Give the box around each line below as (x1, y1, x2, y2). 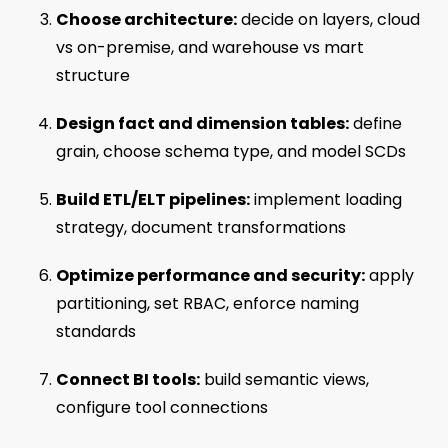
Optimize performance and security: (56, 263, 365, 287)
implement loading (250, 187, 402, 211)
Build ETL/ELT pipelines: (56, 187, 250, 211)
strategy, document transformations (56, 215, 346, 239)
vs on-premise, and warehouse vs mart (56, 35, 364, 59)
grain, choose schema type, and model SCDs (56, 139, 406, 163)
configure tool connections (56, 395, 268, 419)
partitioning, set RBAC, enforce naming (56, 291, 359, 315)
